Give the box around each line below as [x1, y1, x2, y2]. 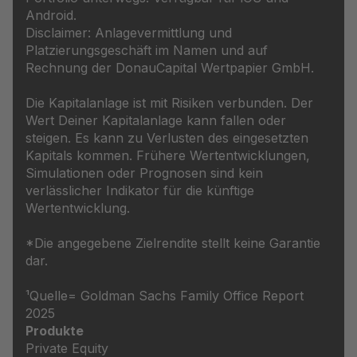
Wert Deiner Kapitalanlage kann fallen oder [25, 112, 286, 129]
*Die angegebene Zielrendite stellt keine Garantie [25, 235, 320, 252]
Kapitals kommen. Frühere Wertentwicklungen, [25, 147, 310, 164]
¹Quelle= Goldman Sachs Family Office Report [25, 288, 304, 304]
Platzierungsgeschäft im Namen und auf [25, 42, 268, 59]
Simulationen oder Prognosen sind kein [25, 165, 263, 182]
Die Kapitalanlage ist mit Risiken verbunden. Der [25, 95, 313, 112]
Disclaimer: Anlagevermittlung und [25, 25, 232, 41]
